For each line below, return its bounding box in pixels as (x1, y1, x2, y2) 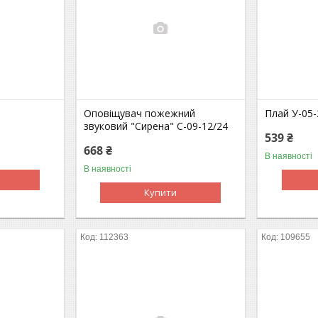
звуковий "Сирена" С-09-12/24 (84, 119, 229, 133)
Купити (144, 185, 177, 199)
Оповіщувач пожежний (84, 106, 196, 120)
